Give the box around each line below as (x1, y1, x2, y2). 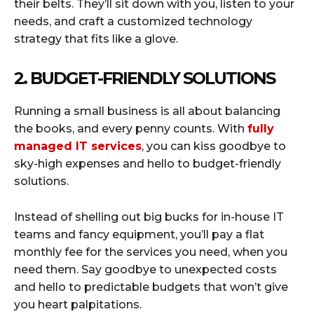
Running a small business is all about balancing (14, 104, 280, 118)
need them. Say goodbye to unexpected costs (14, 262, 277, 276)
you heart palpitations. (14, 297, 142, 311)
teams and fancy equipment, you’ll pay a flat (14, 227, 264, 241)
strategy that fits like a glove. (14, 32, 178, 46)
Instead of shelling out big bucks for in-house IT (14, 210, 284, 224)
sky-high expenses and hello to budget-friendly (14, 156, 281, 170)
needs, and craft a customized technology (14, 14, 252, 28)
